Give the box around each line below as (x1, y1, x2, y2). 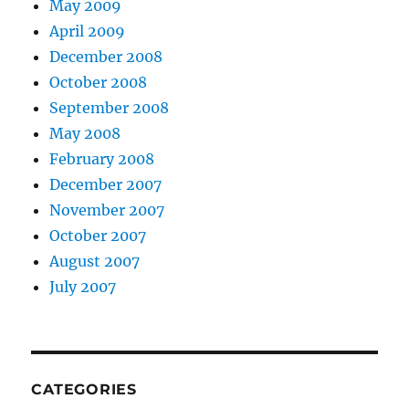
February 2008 (49, 150, 155, 168)
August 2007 (49, 252, 141, 270)
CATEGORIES (31, 381, 137, 398)
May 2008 (49, 124, 121, 142)
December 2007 (49, 175, 163, 194)
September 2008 (49, 99, 170, 117)
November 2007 (49, 201, 165, 219)
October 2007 (49, 226, 147, 245)
